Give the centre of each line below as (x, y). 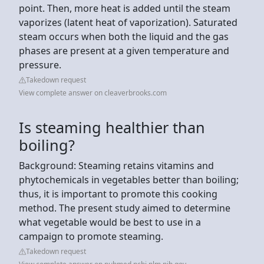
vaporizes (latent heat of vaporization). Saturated (128, 22)
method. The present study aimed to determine (125, 208)
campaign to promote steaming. (91, 236)
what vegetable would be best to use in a (110, 222)
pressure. (40, 65)
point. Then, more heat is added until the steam (125, 8)
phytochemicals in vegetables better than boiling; (129, 179)
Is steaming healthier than (112, 127)
